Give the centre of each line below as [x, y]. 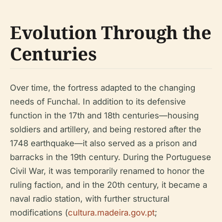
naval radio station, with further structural [90, 198]
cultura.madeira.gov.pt [111, 212]
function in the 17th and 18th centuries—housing [104, 115]
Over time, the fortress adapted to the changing [103, 87]
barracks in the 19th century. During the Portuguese [111, 157]
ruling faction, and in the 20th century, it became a [109, 185]
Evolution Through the [111, 32]
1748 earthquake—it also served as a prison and [103, 143]
